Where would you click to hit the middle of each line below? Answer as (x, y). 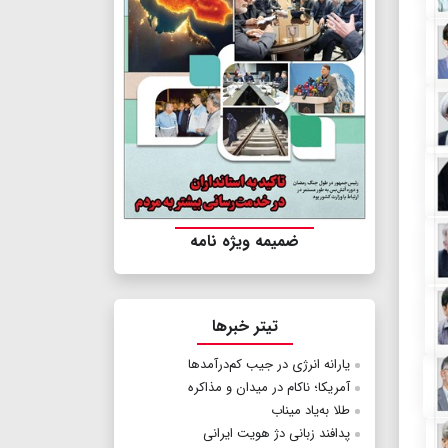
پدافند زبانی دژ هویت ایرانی (276, 434)
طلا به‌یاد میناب (310, 411)
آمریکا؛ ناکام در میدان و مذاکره (269, 388)
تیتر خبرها (244, 327)
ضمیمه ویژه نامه (244, 242)
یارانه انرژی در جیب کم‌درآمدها (269, 365)
